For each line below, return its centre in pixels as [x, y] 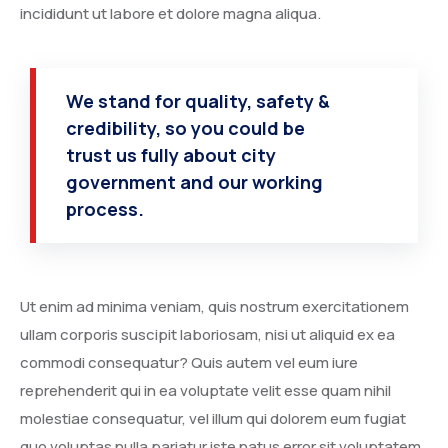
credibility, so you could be [185, 127]
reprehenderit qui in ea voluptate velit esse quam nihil [205, 390]
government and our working [194, 181]
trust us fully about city [171, 154]
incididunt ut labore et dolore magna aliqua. [170, 13]
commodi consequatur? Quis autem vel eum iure [189, 362]
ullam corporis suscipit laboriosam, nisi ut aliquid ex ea [207, 334]
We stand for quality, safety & [198, 100]
